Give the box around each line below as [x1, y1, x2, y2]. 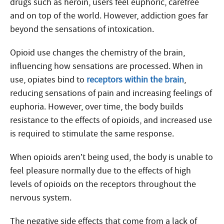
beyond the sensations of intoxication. [10, 23, 154, 35]
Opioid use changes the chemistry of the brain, [10, 47, 185, 58]
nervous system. [10, 192, 71, 203]
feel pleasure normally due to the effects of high [10, 165, 191, 176]
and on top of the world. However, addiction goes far [10, 10, 208, 21]
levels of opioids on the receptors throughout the [10, 178, 196, 190]
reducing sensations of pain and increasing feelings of [10, 87, 212, 99]
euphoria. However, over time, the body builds [10, 101, 183, 112]
